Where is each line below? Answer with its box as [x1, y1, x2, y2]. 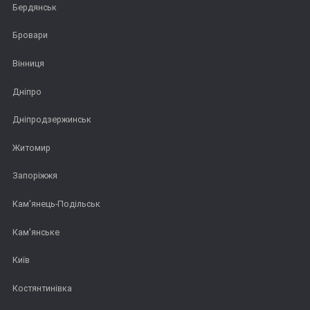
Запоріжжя [12, 170, 57, 181]
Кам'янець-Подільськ [12, 198, 100, 209]
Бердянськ [12, 1, 57, 12]
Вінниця [12, 57, 44, 69]
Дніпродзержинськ [12, 114, 91, 125]
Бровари [12, 30, 48, 41]
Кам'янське [12, 226, 60, 237]
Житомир [12, 142, 51, 153]
